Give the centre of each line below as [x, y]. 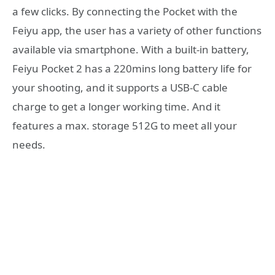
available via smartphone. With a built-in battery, [131, 50]
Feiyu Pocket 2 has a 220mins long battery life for [132, 69]
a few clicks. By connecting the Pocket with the [125, 12]
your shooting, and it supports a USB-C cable [120, 88]
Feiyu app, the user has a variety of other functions [137, 31]
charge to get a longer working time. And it [116, 107]
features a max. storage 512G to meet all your [125, 126]
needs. [29, 145]
